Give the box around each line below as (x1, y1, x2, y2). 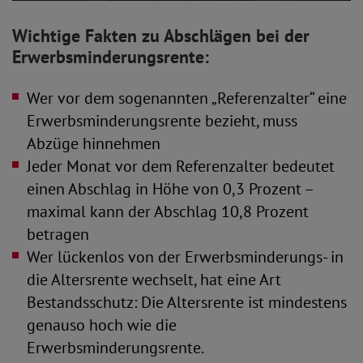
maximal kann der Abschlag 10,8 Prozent (27, 201, 309, 222)
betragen (27, 224, 89, 245)
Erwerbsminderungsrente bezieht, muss (27, 110, 297, 131)
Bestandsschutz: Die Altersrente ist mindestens (27, 292, 347, 313)
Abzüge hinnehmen (27, 133, 160, 154)
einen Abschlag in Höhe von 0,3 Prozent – (27, 178, 313, 199)
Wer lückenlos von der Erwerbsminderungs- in (27, 246, 344, 267)
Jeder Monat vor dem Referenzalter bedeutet (27, 156, 335, 177)
